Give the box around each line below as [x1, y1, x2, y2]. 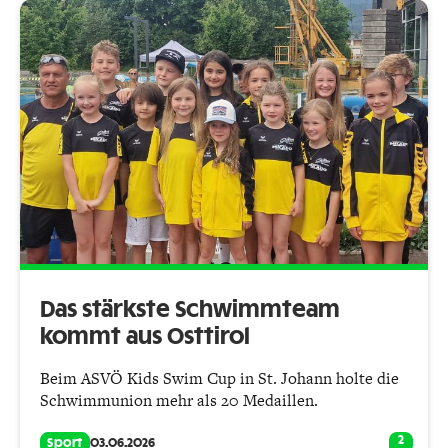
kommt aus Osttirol [40, 326, 250, 349]
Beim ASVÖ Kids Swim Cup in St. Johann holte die [40, 367, 399, 391]
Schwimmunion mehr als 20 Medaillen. [40, 389, 322, 413]
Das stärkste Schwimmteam [40, 299, 340, 322]
